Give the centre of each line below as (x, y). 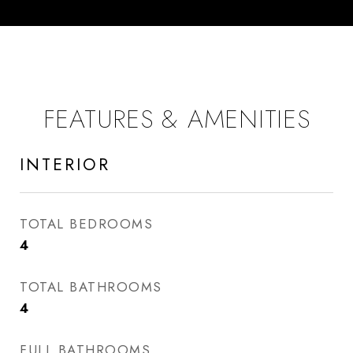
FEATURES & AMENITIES (176, 119)
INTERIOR (65, 165)
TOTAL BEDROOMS (86, 224)
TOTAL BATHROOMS (91, 287)
